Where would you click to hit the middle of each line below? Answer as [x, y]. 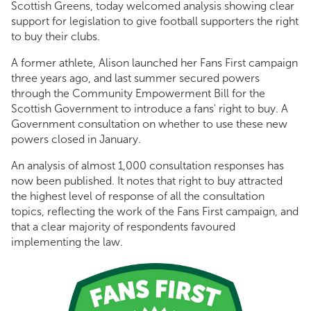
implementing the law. [67, 242]
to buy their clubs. [56, 36]
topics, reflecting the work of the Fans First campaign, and [155, 211]
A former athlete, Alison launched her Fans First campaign [154, 63]
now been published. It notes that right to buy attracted [147, 181]
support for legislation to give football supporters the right [155, 21]
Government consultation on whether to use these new [149, 124]
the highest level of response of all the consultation [138, 196]
